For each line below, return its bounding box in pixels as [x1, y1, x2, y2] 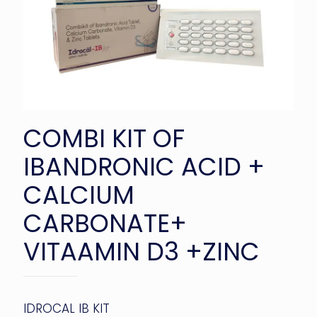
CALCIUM [23, 177, 134, 212]
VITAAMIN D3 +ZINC [23, 234, 260, 269]
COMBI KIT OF [23, 120, 185, 156]
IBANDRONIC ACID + [23, 149, 265, 184]
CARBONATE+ [23, 205, 187, 241]
